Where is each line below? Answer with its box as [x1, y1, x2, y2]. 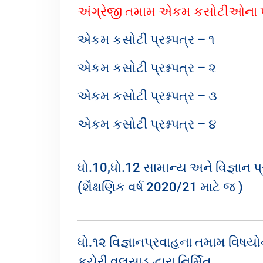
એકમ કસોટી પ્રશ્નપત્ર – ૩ [77, 89, 217, 103]
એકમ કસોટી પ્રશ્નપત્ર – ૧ [77, 32, 215, 47]
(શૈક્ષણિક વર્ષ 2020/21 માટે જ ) [77, 180, 243, 194]
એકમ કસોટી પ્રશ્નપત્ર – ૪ [77, 117, 217, 131]
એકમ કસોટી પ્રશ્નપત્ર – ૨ [77, 60, 216, 75]
